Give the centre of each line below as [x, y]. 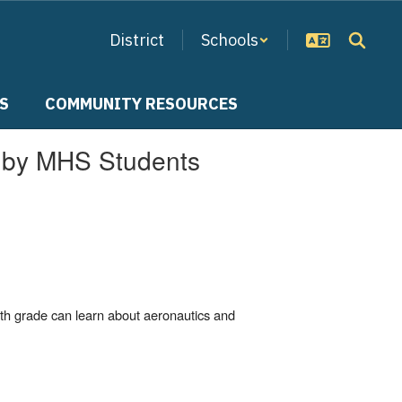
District [137, 40]
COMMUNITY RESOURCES [141, 104]
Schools [230, 40]
